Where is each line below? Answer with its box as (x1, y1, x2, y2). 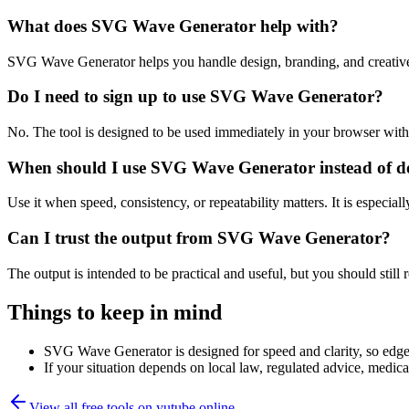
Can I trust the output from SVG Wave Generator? (7, 228, 391, 248)
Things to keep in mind (7, 299, 222, 324)
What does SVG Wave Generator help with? (7, 16, 339, 36)
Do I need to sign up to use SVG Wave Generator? (7, 87, 383, 107)
